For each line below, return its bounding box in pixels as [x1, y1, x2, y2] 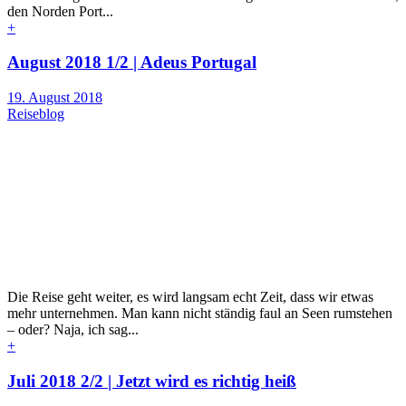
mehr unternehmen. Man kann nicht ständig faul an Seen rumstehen [7, 305, 392, 322]
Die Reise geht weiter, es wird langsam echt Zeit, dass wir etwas [7, 289, 373, 305]
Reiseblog [7, 106, 64, 122]
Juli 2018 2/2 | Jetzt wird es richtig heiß [7, 371, 296, 391]
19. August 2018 [7, 90, 102, 106]
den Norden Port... [7, 3, 113, 19]
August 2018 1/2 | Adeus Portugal [7, 53, 256, 72]
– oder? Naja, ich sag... [7, 322, 139, 338]
